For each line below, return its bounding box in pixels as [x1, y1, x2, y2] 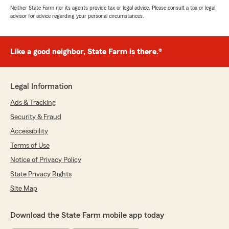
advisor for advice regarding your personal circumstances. [10, 13, 144, 19]
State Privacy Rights [10, 171, 72, 178]
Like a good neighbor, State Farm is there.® [10, 48, 162, 56]
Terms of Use [10, 142, 50, 150]
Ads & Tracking [10, 99, 56, 107]
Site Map [10, 185, 37, 193]
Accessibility [10, 128, 48, 135]
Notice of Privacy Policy [10, 156, 81, 164]
